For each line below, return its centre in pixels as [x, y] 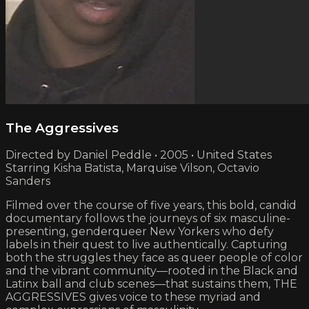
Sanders [28, 181]
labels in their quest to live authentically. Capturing [147, 245]
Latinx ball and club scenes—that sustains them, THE [151, 284]
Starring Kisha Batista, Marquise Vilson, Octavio [132, 168]
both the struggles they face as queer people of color [154, 258]
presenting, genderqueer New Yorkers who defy [140, 232]
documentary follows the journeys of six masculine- [148, 219]
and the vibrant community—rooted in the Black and [152, 271]
